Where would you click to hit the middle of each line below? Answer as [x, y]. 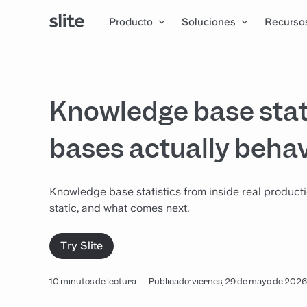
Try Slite [82, 246]
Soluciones [209, 22]
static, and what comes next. [119, 208]
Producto [131, 22]
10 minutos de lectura [93, 281]
